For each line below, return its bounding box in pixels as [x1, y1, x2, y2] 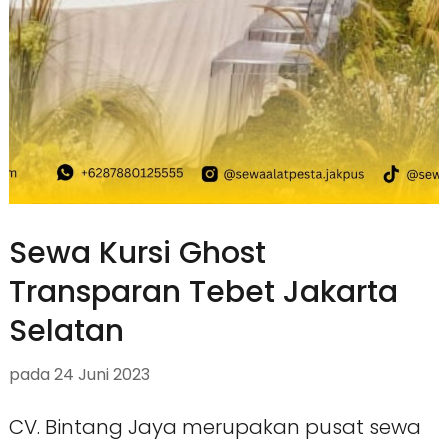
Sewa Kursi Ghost [8, 232, 266, 275]
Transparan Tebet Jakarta [8, 271, 398, 314]
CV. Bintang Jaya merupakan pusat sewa [8, 413, 421, 442]
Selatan [8, 310, 124, 353]
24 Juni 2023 [53, 363, 150, 387]
